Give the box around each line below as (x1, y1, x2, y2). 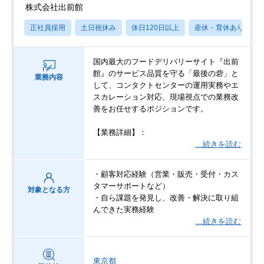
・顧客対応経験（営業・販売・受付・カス (93, 170, 239, 179)
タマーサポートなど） (93, 181, 170, 191)
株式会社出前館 (25, 2, 84, 12)
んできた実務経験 (93, 205, 155, 214)
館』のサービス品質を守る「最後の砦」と (93, 69, 239, 78)
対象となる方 (28, 186, 71, 194)
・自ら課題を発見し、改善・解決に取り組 (93, 193, 239, 203)
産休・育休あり (194, 24, 245, 32)
